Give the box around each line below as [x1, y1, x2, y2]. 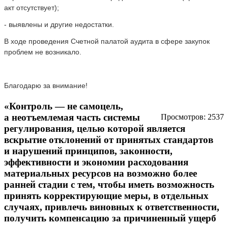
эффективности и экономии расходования [4, 156, 188, 167]
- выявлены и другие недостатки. [4, 20, 114, 28]
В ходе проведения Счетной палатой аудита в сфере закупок [4, 37, 210, 45]
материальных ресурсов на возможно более [4, 167, 197, 179]
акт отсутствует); [4, 3, 59, 12]
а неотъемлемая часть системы [4, 111, 140, 123]
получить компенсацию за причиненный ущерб [4, 212, 216, 223]
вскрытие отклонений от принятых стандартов [4, 134, 213, 145]
